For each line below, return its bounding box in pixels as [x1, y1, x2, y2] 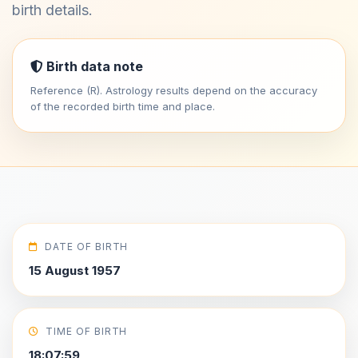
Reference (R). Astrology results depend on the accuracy [30, 84, 317, 97]
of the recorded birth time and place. [30, 100, 215, 113]
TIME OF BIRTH [45, 325, 128, 337]
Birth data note [43, 58, 143, 74]
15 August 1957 [29, 263, 121, 278]
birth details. [12, 2, 93, 18]
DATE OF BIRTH [44, 241, 129, 253]
